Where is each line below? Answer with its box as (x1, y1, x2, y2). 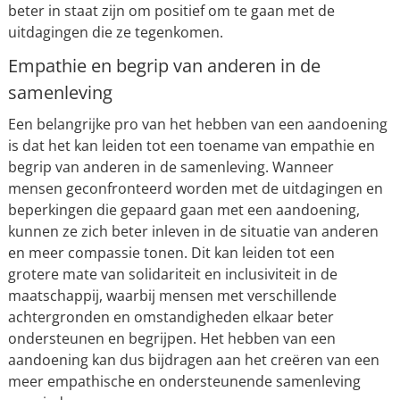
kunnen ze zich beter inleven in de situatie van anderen (7, 221, 379, 241)
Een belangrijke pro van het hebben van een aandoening (7, 114, 387, 134)
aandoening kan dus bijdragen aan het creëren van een (7, 350, 379, 370)
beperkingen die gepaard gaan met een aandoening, (7, 200, 360, 220)
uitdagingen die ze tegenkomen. (7, 22, 223, 42)
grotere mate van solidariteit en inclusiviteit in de (7, 264, 337, 284)
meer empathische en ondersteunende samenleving (7, 371, 361, 391)
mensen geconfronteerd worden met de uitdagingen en (7, 179, 383, 198)
